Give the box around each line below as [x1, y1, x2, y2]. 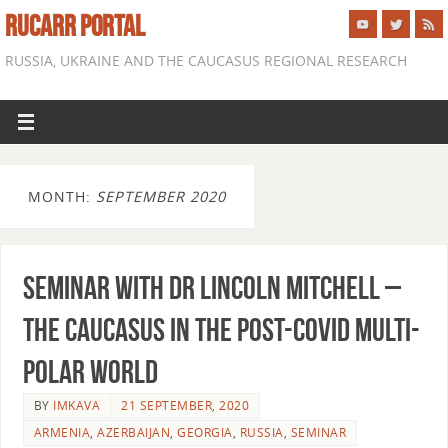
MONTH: [28, 187, 96, 206]
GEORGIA [177, 423, 233, 441]
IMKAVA [53, 396, 101, 414]
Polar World [22, 353, 158, 389]
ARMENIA [33, 423, 91, 441]
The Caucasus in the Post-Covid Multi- [22, 311, 420, 347]
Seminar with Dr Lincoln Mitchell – [22, 269, 401, 305]
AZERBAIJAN [97, 423, 171, 441]
